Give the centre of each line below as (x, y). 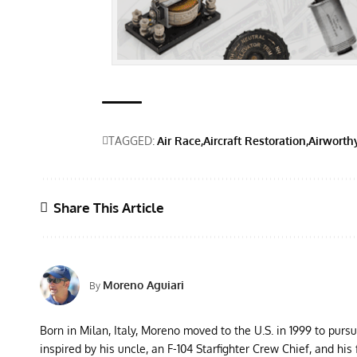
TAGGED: (131, 140)
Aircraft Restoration (255, 140)
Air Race (179, 140)
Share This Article (109, 207)
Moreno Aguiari (143, 285)
